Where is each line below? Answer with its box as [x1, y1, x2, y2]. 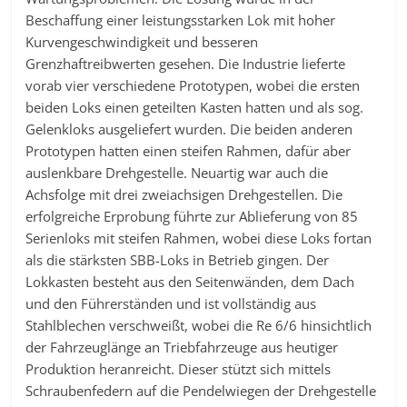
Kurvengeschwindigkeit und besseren [25, 33, 259, 52]
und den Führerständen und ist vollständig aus [25, 294, 317, 313]
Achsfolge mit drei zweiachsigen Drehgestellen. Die [25, 185, 343, 204]
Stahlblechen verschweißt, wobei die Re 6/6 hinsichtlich [25, 316, 372, 335]
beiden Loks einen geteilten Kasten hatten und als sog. [25, 98, 364, 117]
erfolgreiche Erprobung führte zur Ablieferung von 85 [25, 207, 359, 226]
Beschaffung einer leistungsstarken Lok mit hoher [25, 11, 336, 30]
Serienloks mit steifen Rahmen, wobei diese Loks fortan [25, 229, 372, 248]
